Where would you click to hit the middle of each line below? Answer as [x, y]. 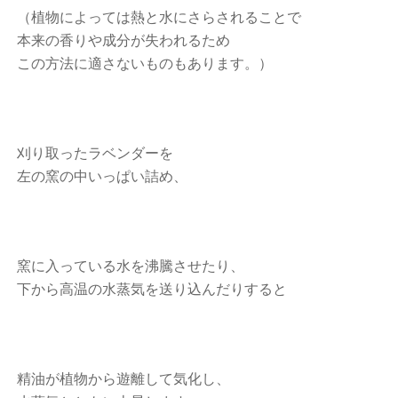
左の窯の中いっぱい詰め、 [103, 176]
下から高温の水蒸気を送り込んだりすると [152, 289]
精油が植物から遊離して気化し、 [124, 379]
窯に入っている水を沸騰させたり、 [131, 266]
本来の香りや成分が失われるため [124, 40]
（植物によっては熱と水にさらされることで [159, 17]
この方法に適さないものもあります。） [145, 64]
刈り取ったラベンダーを [96, 153]
